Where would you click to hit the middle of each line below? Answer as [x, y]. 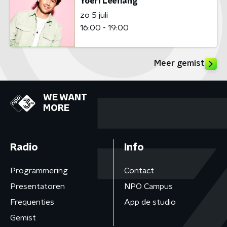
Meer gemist [179, 63]
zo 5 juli [94, 15]
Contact [139, 171]
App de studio [150, 202]
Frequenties [32, 202]
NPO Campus [148, 186]
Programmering [39, 171]
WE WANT [65, 98]
